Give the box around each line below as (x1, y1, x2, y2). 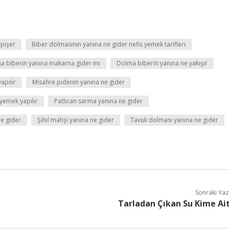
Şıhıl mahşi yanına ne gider (37, 116, 114, 124)
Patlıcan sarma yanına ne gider (54, 97, 143, 105)
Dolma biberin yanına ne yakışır (117, 59, 208, 67)
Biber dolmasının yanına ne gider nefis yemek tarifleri (32, 40, 186, 49)
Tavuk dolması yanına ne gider (130, 116, 218, 124)
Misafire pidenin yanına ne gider (32, 78, 125, 86)
